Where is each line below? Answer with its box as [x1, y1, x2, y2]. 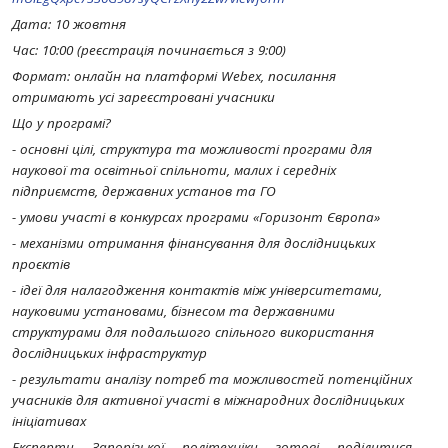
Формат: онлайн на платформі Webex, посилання [12, 67, 336, 85]
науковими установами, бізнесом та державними [12, 302, 335, 320]
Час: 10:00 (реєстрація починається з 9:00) [12, 41, 286, 59]
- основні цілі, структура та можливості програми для [12, 140, 372, 158]
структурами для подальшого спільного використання [12, 323, 374, 341]
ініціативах [12, 412, 86, 430]
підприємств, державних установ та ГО [12, 182, 276, 200]
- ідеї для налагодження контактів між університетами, [12, 281, 382, 299]
